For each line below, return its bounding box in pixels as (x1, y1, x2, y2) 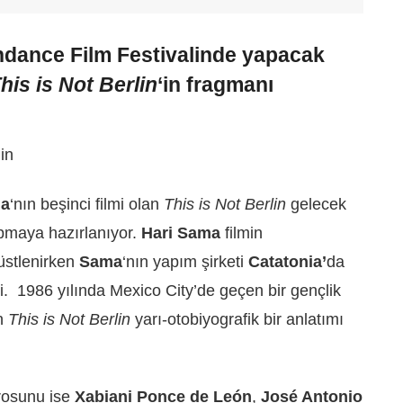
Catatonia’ (248, 252, 327, 271)
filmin (220, 223, 263, 242)
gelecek (286, 194, 346, 213)
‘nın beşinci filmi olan (10, 194, 159, 213)
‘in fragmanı (157, 73, 273, 96)
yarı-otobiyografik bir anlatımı (130, 309, 344, 328)
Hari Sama (137, 223, 220, 242)
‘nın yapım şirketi (122, 252, 248, 271)
